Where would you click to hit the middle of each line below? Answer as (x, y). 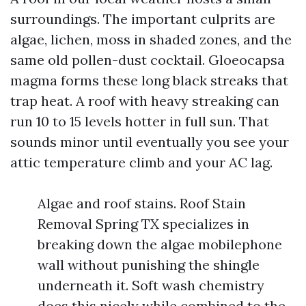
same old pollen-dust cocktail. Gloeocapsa (148, 60)
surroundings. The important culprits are (143, 19)
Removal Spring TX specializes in (143, 224)
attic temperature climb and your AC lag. (141, 162)
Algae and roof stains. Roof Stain (142, 203)
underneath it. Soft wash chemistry (151, 285)
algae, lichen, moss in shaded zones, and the (151, 39)
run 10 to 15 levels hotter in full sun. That (140, 121)
